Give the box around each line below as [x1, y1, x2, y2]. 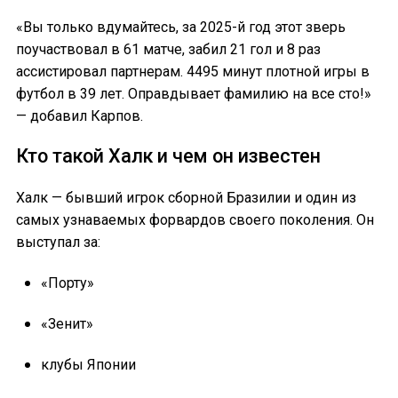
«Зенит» [41, 314, 93, 332]
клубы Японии [41, 355, 136, 373]
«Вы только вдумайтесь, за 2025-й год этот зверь [16, 18, 346, 36]
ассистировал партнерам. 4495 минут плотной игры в [16, 62, 370, 80]
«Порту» [41, 274, 94, 291]
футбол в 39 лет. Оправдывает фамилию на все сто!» [16, 84, 371, 102]
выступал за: [16, 233, 100, 251]
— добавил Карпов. [16, 107, 143, 124]
